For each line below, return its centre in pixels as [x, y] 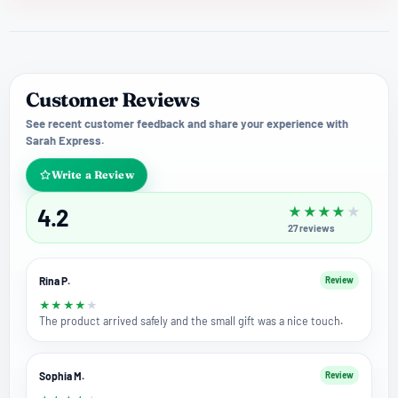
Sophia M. [62, 375]
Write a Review [93, 175]
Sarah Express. [65, 141]
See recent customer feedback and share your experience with [187, 124]
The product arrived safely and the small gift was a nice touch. [191, 321]
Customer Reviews [113, 100]
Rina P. [55, 280]
